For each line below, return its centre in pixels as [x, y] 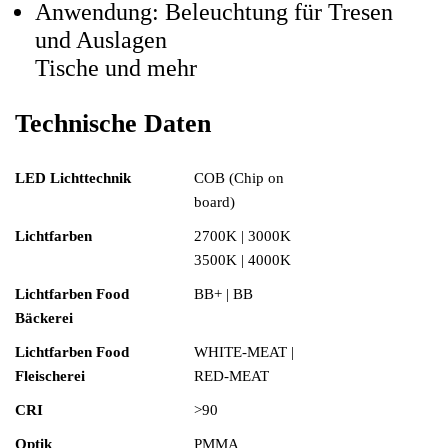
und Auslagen [101, 40]
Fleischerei [50, 376]
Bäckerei [44, 318]
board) [214, 202]
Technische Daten [113, 123]
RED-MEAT [231, 376]
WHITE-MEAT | [244, 352]
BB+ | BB [223, 294]
